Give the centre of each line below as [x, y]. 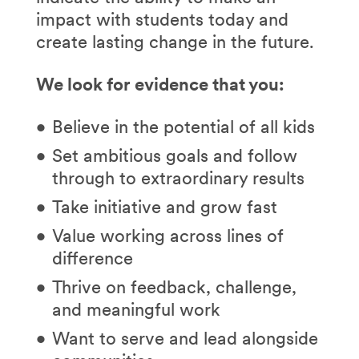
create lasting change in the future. [177, 41]
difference [92, 258]
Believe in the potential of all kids [183, 126]
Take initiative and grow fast [164, 206]
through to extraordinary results [178, 177]
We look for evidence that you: [160, 84]
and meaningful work [136, 309]
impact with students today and [162, 19]
